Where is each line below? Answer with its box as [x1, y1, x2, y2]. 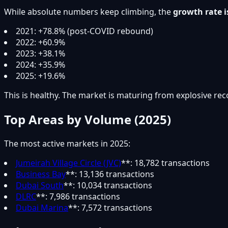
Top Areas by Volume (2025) [4, 111, 171, 128]
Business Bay [16, 168, 66, 180]
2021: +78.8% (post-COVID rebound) [16, 25, 153, 37]
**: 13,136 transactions [66, 168, 154, 180]
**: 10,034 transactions [64, 180, 152, 191]
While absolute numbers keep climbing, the [4, 6, 173, 18]
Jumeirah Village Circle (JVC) [16, 157, 121, 169]
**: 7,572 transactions [68, 202, 152, 214]
